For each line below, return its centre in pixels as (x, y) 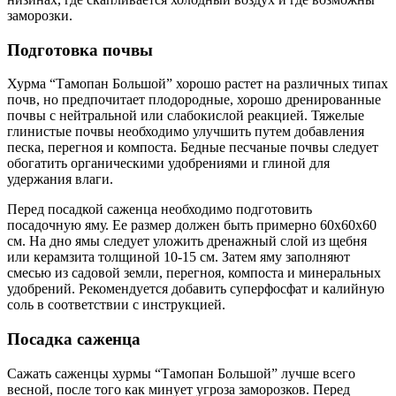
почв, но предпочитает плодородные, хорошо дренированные (194, 100)
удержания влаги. (60, 179)
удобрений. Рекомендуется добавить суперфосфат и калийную (196, 289)
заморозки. (40, 15)
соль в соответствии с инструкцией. (116, 305)
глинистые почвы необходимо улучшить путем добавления (186, 132)
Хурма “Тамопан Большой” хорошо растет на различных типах (198, 84)
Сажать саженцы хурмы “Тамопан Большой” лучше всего (181, 373)
